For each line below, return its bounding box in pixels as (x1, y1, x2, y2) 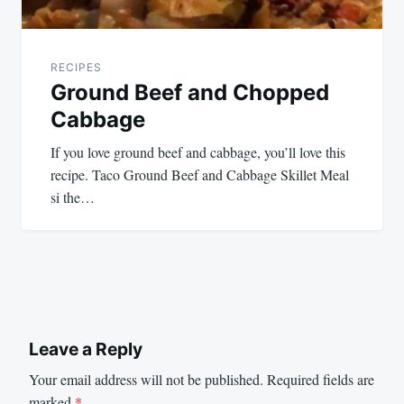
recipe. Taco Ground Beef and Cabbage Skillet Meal (50, 164, 349, 184)
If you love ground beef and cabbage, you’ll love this (50, 142, 345, 161)
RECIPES (50, 60, 102, 74)
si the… (50, 187, 95, 207)
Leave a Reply (29, 337, 142, 360)
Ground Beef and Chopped (50, 78, 329, 106)
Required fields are (267, 370, 374, 390)
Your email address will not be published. (29, 370, 263, 390)
